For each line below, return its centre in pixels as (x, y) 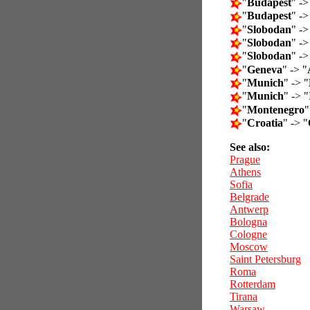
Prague (245, 160)
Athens (245, 172)
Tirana (244, 297)
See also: (250, 147)
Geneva (265, 69)
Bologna (248, 222)
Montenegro (276, 109)
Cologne (248, 235)
